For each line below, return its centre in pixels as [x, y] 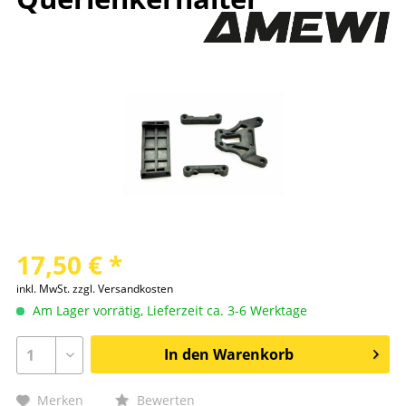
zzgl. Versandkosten [123, 288]
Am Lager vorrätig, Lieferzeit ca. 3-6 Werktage [168, 310]
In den [186, 354]
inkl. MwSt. [44, 288]
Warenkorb [253, 354]
